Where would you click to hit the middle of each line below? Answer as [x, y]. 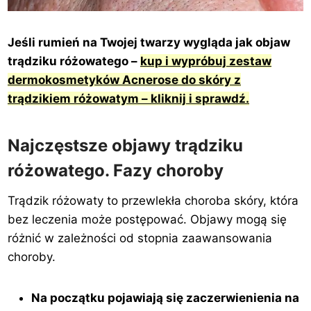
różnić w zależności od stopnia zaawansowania [140, 238]
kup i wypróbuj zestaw [206, 61]
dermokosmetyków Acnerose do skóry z [125, 80]
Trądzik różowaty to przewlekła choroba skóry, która [153, 201]
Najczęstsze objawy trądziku [126, 146]
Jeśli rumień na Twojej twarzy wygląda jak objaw [149, 43]
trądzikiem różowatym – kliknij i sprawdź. [129, 99]
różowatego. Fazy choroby [116, 171]
